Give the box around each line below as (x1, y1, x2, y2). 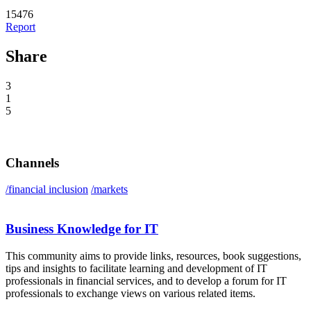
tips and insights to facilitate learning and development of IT (6, 262, 267, 274)
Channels (6, 155, 59, 170)
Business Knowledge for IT (6, 221, 158, 237)
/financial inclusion (6, 183, 88, 196)
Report (6, 21, 35, 33)
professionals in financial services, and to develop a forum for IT (6, 274, 287, 287)
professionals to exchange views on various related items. (6, 287, 255, 299)
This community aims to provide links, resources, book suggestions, (6, 249, 301, 262)
